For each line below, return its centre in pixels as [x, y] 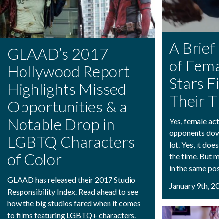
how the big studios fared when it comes [74, 203]
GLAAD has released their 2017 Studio [71, 179]
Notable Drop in [61, 124]
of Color [34, 159]
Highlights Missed [67, 88]
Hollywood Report [68, 71]
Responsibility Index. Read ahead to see [73, 191]
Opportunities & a [67, 106]
